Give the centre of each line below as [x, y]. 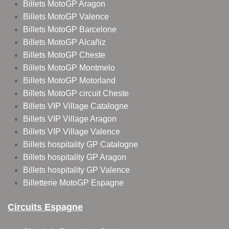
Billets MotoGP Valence [66, 17]
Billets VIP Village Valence [72, 132]
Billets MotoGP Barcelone [70, 30]
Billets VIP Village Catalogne [76, 106]
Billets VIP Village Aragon [70, 119]
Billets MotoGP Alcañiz [64, 42]
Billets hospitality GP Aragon [75, 157]
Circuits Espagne [45, 207]
